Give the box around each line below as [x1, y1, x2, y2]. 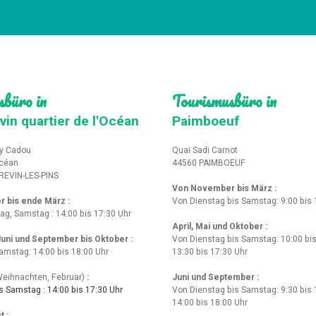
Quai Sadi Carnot [172, 144, 242, 157]
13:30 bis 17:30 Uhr [172, 245, 248, 259]
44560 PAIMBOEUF [172, 157, 245, 170]
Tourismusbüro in [172, 88, 276, 114]
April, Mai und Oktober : [172, 220, 267, 233]
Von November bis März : [172, 182, 279, 195]
